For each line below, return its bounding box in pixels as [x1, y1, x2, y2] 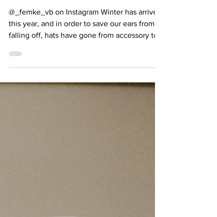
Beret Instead [9, 6, 70, 17]
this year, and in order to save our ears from [9, 37, 155, 45]
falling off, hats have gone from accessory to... [9, 48, 164, 57]
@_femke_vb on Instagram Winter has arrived [9, 25, 162, 33]
